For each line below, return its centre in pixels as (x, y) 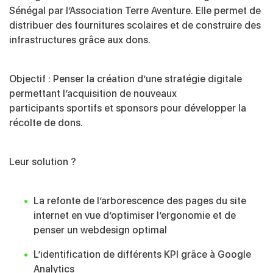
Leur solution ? (43, 162)
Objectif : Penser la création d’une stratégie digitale (126, 79)
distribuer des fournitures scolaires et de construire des (135, 26)
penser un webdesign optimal (100, 230)
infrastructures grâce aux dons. (80, 40)
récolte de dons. (46, 123)
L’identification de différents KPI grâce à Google (142, 255)
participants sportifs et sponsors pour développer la (128, 108)
